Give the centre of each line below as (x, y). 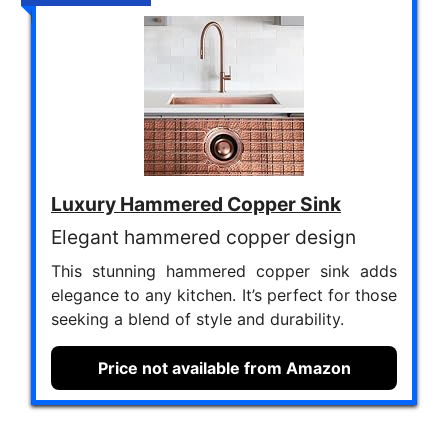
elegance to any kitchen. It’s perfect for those (224, 294)
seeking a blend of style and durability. (197, 318)
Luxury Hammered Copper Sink (196, 203)
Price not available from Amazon (224, 367)
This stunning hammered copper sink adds (224, 270)
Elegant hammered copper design (203, 236)
